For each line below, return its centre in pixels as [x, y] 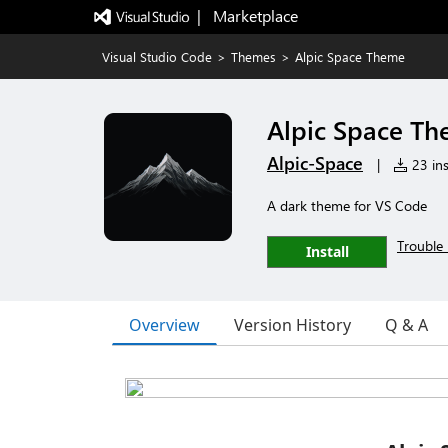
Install [327, 251]
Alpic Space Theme [350, 56]
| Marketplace [247, 15]
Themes [253, 56]
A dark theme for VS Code [347, 205]
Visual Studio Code [157, 56]
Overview [164, 324]
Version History [292, 325]
